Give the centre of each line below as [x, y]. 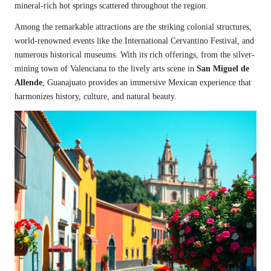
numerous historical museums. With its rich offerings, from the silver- [135, 54]
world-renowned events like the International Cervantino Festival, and [134, 41]
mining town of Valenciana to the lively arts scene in [106, 68]
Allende [28, 82]
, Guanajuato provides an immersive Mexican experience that [147, 82]
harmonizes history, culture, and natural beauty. [96, 96]
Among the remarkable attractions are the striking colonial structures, [133, 27]
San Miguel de [223, 68]
